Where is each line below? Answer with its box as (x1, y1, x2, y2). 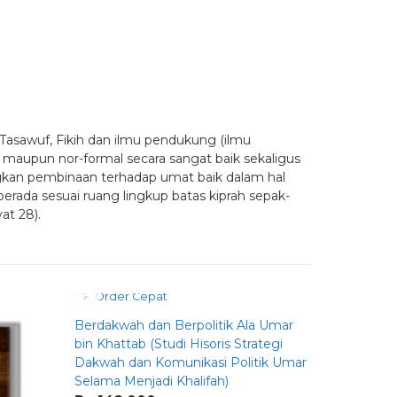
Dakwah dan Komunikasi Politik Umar (74, 354, 307, 371)
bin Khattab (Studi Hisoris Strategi (74, 336, 283, 353)
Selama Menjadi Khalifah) (74, 373, 229, 390)
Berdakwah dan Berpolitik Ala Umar (74, 317, 293, 334)
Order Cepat (92, 290, 167, 304)
